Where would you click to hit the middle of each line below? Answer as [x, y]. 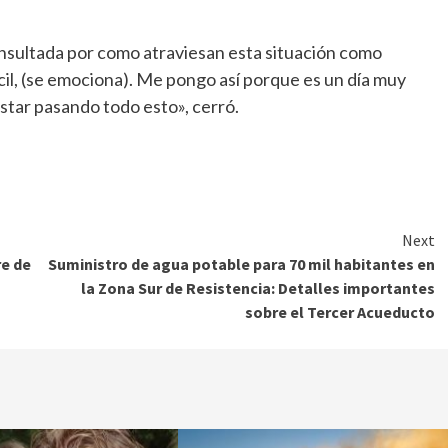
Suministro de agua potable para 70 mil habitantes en [241, 264]
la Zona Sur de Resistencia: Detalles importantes [258, 288]
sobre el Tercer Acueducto [340, 312]
